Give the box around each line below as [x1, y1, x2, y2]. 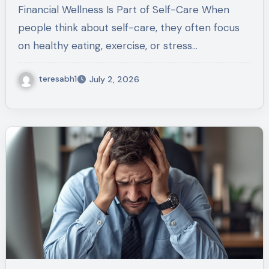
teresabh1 [38, 73, 77, 84]
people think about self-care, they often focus [17, 20, 240, 34]
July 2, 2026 [89, 73, 139, 85]
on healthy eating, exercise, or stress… [17, 38, 198, 52]
